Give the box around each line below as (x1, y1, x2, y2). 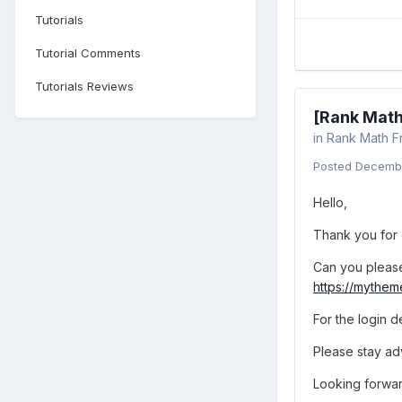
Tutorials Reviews (35, 79, 134, 93)
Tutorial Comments (35, 46, 141, 60)
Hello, (313, 195, 347, 210)
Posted (313, 159, 355, 173)
